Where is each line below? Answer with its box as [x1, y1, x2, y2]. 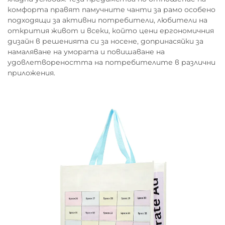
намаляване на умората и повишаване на [8, 47, 165, 56]
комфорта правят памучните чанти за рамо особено [8, 5, 215, 14]
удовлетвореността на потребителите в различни [8, 58, 215, 67]
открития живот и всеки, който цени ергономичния [8, 26, 214, 35]
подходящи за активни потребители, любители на [8, 16, 207, 25]
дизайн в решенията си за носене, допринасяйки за [8, 37, 203, 46]
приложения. [8, 68, 55, 77]
